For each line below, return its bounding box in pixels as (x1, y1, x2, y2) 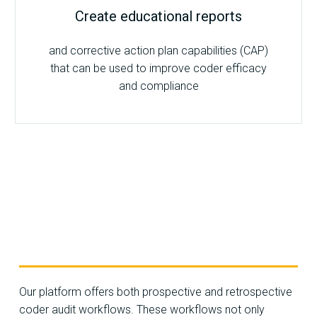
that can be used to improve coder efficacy (50, 62, 267, 76)
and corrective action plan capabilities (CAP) (49, 44, 268, 58)
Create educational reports (75, 8, 242, 25)
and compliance (118, 79, 199, 93)
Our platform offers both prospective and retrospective (19, 285, 292, 299)
